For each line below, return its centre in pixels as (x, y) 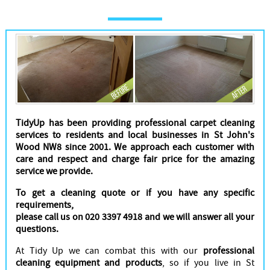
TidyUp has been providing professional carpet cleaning (135, 123)
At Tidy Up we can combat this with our (109, 250)
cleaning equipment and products (89, 262)
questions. (37, 229)
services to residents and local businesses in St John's (135, 135)
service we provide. (54, 171)
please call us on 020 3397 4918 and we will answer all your (135, 217)
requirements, (44, 205)
